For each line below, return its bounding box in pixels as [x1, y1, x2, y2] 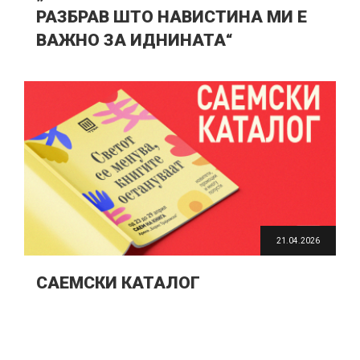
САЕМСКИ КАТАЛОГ [36, 273, 200, 293]
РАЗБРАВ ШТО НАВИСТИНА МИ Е [36, 7, 307, 27]
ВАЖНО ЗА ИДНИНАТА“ [36, 31, 233, 51]
